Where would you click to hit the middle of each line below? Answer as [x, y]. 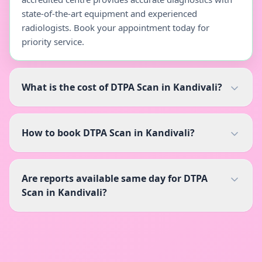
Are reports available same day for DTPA [115, 178]
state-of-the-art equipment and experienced [109, 13]
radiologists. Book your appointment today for [116, 27]
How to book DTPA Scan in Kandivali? [108, 133]
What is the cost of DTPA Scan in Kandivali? [122, 87]
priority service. [53, 42]
